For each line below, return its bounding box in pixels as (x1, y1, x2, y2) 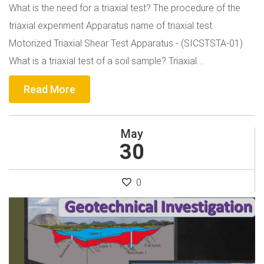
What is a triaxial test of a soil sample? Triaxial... (9, 54, 204, 67)
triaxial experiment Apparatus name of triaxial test (9, 19, 212, 31)
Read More (24, 82, 75, 96)
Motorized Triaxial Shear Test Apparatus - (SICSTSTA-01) (9, 37, 243, 49)
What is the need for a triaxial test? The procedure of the (9, 1, 240, 14)
